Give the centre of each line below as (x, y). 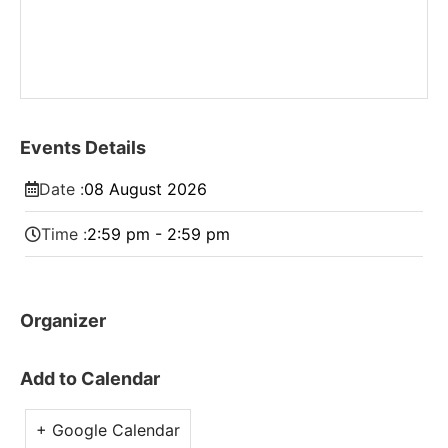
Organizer (63, 320)
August (135, 189)
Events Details (83, 147)
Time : (64, 234)
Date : (61, 189)
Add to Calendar (90, 378)
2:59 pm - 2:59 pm (158, 234)
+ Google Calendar (108, 430)
